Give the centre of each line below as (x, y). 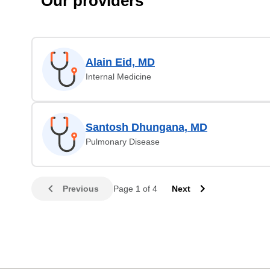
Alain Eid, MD (120, 62)
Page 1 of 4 (135, 189)
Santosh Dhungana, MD (146, 127)
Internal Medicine (118, 77)
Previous (81, 189)
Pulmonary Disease (123, 142)
